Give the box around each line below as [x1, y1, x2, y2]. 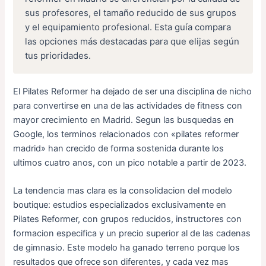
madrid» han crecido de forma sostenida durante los [13, 142, 224, 154]
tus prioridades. [25, 49, 91, 61]
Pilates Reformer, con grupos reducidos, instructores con [13, 214, 242, 225]
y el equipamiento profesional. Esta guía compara [25, 21, 232, 33]
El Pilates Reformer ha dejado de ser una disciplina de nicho [13, 85, 252, 97]
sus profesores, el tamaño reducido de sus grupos [25, 7, 237, 18]
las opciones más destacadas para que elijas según [25, 35, 240, 47]
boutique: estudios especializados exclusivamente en [13, 199, 227, 211]
